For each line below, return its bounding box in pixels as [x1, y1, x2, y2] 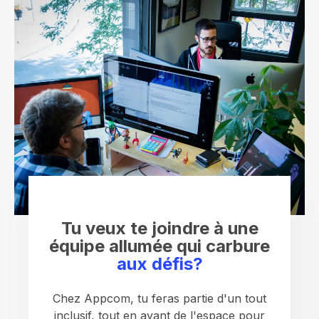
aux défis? [116, 253, 203, 275]
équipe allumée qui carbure [49, 236, 270, 257]
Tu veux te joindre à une [61, 218, 258, 239]
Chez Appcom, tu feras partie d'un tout [53, 291, 266, 306]
